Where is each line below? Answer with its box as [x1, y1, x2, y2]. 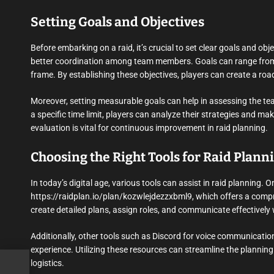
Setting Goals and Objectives [31, 14, 204, 31]
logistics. [31, 258, 64, 268]
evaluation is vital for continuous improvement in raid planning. [31, 123, 268, 133]
